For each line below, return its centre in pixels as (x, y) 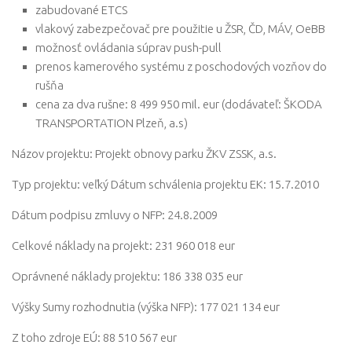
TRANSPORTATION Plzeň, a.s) (112, 123)
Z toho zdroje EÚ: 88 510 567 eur (94, 337)
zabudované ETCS (81, 9)
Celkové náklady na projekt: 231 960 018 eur (123, 245)
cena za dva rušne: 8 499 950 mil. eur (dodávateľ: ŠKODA (179, 104)
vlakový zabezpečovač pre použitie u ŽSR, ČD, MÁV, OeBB (180, 28)
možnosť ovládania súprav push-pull (128, 47)
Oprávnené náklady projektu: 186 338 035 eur (127, 276)
